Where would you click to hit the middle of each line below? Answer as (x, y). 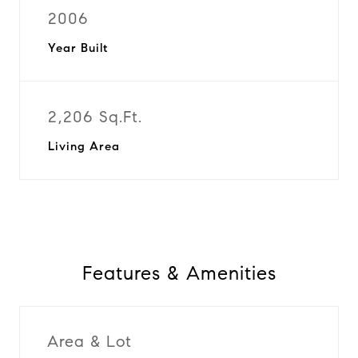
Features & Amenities (179, 273)
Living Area (84, 146)
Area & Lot (89, 341)
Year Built (78, 48)
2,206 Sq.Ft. (95, 117)
